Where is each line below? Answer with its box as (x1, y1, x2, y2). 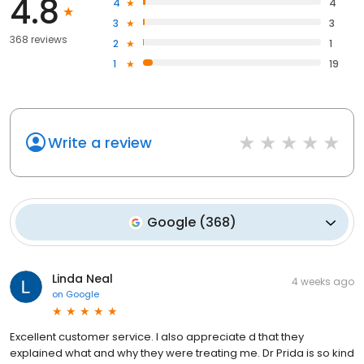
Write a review (48, 132, 152, 154)
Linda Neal (52, 271, 113, 288)
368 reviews (10, 32, 67, 47)
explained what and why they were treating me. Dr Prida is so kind (10, 345, 354, 362)
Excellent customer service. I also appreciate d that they (10, 329, 304, 345)
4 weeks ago (292, 275, 354, 289)
